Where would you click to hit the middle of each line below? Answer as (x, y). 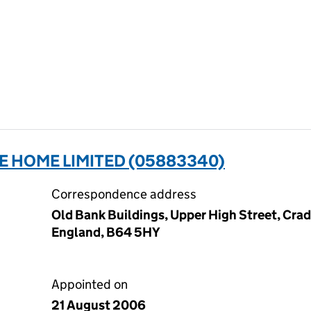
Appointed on (90, 284)
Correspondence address (124, 194)
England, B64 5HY (106, 232)
